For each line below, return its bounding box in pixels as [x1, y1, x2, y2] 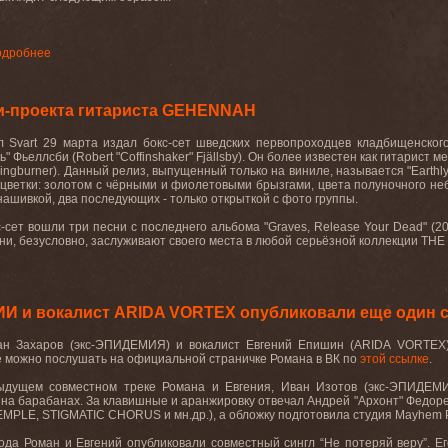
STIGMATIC [42, 408, 105, 422]
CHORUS [108, 408, 161, 422]
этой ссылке [360, 352, 429, 366]
